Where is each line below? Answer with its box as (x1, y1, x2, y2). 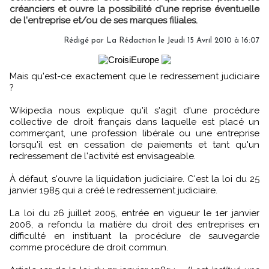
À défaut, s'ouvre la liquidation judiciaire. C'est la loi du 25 (10, 174, 259, 184)
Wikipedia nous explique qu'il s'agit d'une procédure (10, 105, 259, 116)
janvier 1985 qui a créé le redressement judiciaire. (10, 185, 217, 196)
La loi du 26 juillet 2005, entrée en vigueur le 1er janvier (10, 208, 259, 219)
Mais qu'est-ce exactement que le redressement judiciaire (10, 71, 17, 82)
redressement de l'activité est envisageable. (10, 151, 196, 162)
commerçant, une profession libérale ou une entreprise (10, 128, 259, 139)
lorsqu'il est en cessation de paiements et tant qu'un (10, 139, 259, 150)
